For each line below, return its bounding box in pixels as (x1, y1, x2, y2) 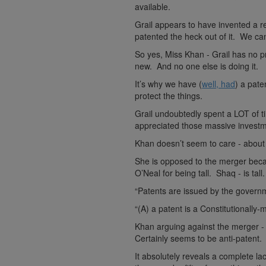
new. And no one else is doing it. (135, 60, 259, 72)
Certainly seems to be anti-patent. (135, 232, 262, 245)
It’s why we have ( (135, 78, 202, 90)
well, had (202, 78, 236, 90)
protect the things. (135, 90, 203, 102)
